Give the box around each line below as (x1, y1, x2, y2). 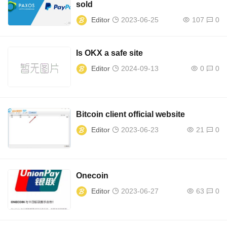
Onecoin (76, 171, 109, 180)
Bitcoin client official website (76, 110, 185, 119)
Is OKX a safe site (76, 49, 143, 58)
